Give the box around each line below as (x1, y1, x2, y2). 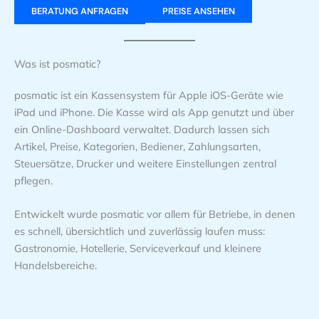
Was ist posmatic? (14, 56, 101, 70)
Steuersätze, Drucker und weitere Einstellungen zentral (14, 156, 276, 170)
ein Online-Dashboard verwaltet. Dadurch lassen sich (14, 122, 270, 136)
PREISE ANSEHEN (162, 4, 235, 17)
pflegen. (14, 173, 53, 187)
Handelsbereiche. (14, 258, 97, 273)
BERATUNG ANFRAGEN (31, 4, 128, 17)
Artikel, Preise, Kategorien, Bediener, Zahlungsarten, (14, 139, 261, 153)
